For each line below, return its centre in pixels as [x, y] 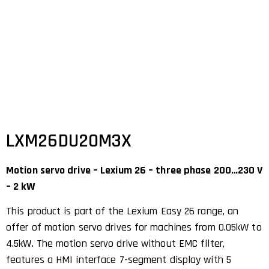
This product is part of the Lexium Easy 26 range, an [122, 211]
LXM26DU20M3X [69, 141]
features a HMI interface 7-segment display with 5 [119, 260]
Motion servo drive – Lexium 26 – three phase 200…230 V [134, 170]
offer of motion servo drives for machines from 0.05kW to [134, 228]
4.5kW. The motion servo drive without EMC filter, [115, 244]
